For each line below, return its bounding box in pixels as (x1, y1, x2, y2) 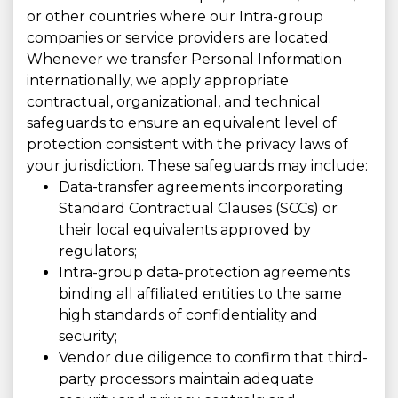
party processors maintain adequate (59, 370, 314, 388)
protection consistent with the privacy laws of (27, 136, 348, 154)
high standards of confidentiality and (59, 306, 318, 324)
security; (59, 328, 117, 346)
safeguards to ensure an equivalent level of (27, 115, 337, 132)
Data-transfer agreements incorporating (59, 179, 344, 196)
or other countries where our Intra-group (27, 8, 323, 26)
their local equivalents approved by (59, 221, 311, 239)
